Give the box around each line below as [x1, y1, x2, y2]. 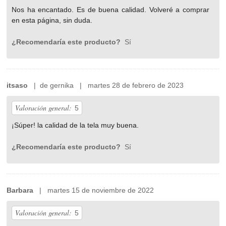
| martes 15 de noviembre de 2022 [33, 186, 154, 195]
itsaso [7, 81, 28, 90]
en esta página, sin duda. [12, 16, 93, 25]
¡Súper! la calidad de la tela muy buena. [12, 121, 139, 130]
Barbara [7, 186, 34, 195]
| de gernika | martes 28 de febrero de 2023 [28, 81, 184, 90]
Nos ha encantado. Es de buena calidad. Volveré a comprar [12, 6, 209, 14]
